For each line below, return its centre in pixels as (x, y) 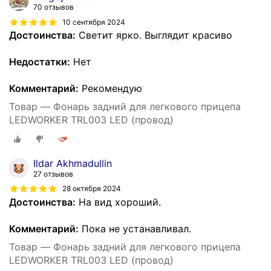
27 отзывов (53, 174)
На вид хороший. (118, 202)
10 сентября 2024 (94, 22)
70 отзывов (54, 7)
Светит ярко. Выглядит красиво (154, 35)
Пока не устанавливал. (135, 228)
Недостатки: (40, 62)
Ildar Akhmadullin (73, 163)
